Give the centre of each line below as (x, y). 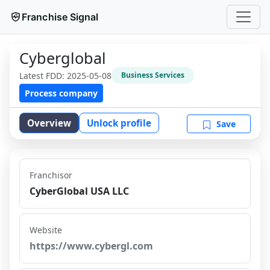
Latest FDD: (43, 75)
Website (46, 230)
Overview (49, 123)
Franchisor (51, 175)
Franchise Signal (60, 17)
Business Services (153, 75)
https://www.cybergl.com (91, 246)
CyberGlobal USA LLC (79, 191)
